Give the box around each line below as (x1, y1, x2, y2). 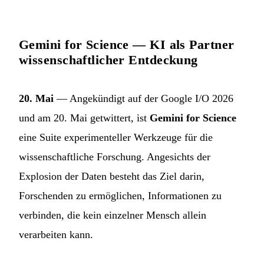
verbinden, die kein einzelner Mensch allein (19, 209, 206, 222)
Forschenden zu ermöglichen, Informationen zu (19, 190, 222, 202)
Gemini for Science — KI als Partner (19, 37, 235, 52)
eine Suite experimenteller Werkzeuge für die (19, 131, 213, 144)
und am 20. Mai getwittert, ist (19, 112, 150, 124)
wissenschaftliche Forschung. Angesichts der (19, 151, 210, 163)
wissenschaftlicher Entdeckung (19, 52, 198, 68)
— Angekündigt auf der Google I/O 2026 (54, 93, 233, 105)
